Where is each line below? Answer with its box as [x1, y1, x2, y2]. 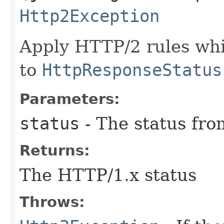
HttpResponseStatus [42, 59, 222, 80]
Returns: [19, 141, 90, 159]
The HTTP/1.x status [19, 164, 196, 185]
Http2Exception [19, 5, 159, 26]
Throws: [19, 193, 85, 210]
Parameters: [19, 90, 120, 107]
